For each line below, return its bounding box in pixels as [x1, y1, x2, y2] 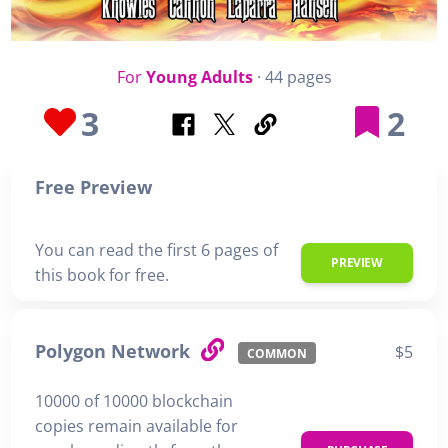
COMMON [246, 344, 307, 361]
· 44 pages [252, 66, 332, 88]
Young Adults [145, 66, 253, 88]
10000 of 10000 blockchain [35, 389, 233, 412]
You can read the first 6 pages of [35, 238, 278, 261]
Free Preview [35, 175, 152, 199]
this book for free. [35, 263, 169, 286]
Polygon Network [35, 338, 195, 363]
